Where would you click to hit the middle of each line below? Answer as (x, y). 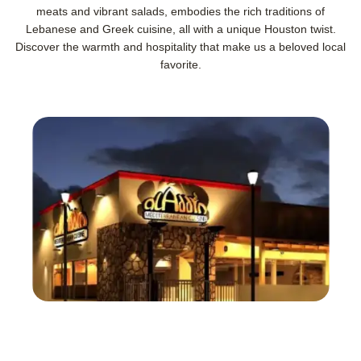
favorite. (180, 64)
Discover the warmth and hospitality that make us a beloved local (180, 46)
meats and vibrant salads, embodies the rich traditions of (180, 11)
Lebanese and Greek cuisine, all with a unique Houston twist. (180, 29)
